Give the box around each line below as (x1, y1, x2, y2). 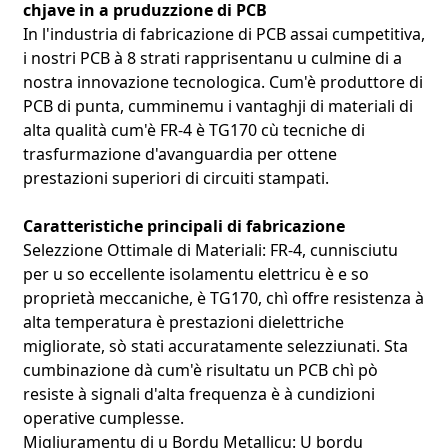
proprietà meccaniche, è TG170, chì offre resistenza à (22, 286, 424, 309)
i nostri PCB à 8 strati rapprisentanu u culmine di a (22, 46, 402, 69)
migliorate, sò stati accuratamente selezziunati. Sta (22, 334, 408, 357)
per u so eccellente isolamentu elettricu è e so (22, 262, 369, 285)
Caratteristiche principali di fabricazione (22, 214, 345, 237)
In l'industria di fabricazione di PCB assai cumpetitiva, (22, 22, 425, 45)
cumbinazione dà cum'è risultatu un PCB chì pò (22, 358, 378, 381)
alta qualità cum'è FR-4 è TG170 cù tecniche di (22, 118, 365, 141)
